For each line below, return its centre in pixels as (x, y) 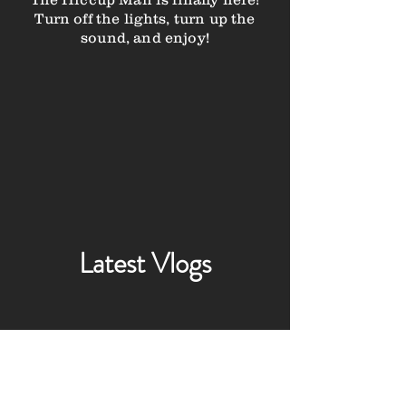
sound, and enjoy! (145, 37)
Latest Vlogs (145, 263)
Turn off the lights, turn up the (145, 18)
